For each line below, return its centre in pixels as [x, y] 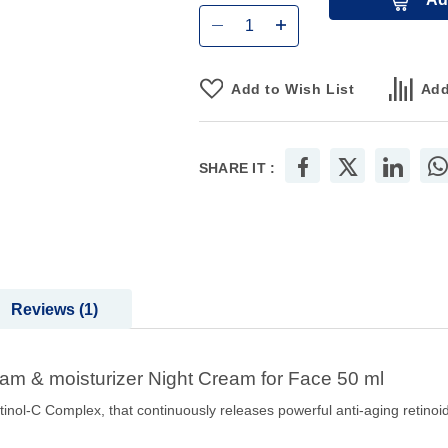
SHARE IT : [237, 168]
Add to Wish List [293, 89]
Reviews [45, 310]
